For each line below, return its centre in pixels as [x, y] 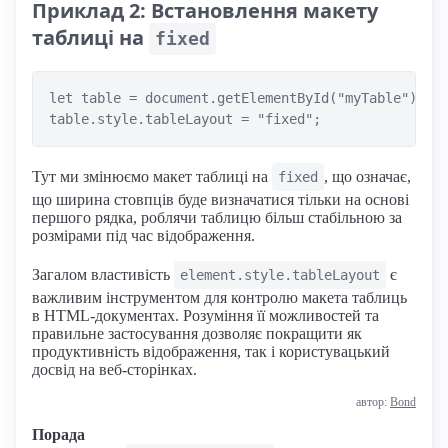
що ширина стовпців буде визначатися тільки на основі [220, 200]
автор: [373, 402]
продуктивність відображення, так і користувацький [211, 352]
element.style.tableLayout [280, 275]
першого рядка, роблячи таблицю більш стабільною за [217, 218]
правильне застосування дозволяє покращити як [197, 334]
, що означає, [367, 177]
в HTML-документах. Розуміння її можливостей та [205, 316]
